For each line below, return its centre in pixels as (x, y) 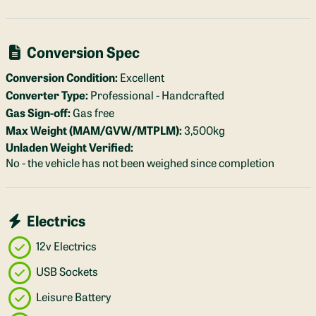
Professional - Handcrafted (158, 95)
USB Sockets (66, 271)
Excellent (142, 77)
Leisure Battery (72, 297)
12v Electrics (65, 246)
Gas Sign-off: (38, 113)
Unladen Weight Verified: (69, 146)
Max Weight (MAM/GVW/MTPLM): (94, 130)
